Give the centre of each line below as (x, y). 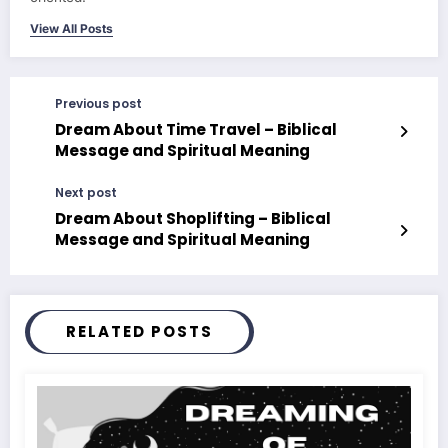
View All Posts (71, 29)
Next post (86, 193)
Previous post (98, 104)
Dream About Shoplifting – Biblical (193, 219)
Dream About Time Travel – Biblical (196, 130)
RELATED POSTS (139, 332)
